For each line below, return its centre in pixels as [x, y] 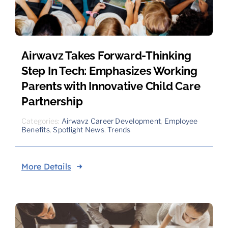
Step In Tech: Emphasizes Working [109, 71]
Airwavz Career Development [111, 121]
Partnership [52, 102]
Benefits [35, 130]
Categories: [41, 121]
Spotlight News [79, 130]
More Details [46, 167]
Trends [119, 130]
